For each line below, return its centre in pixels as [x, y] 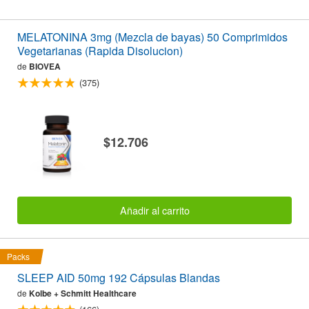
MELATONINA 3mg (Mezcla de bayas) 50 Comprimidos [152, 37]
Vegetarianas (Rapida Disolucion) [100, 50]
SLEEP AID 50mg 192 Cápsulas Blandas [119, 278]
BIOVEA [45, 66]
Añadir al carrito [154, 210]
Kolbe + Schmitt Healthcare [83, 293]
